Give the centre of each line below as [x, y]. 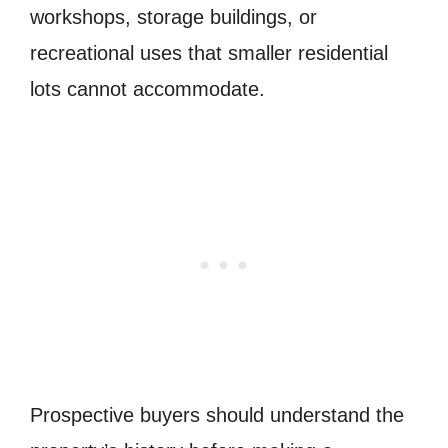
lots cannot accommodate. [147, 88]
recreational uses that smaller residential [209, 52]
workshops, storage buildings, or [173, 16]
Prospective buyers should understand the [217, 414]
